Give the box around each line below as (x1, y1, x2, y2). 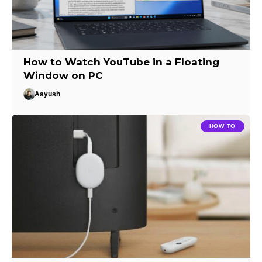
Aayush (35, 89, 61, 98)
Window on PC (23, 69, 104, 81)
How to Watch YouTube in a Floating (23, 56, 220, 68)
